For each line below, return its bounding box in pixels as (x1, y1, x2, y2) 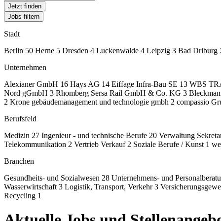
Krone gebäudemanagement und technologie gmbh (10, 98, 171, 106)
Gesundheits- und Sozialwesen (4, 174, 102, 182)
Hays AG (70, 80, 102, 88)
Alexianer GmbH (4, 80, 60, 88)
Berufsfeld (4, 114, 37, 123)
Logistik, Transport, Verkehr (65, 183, 154, 191)
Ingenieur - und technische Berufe (41, 131, 149, 140)
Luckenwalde (96, 46, 141, 55)
